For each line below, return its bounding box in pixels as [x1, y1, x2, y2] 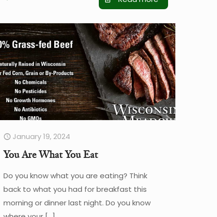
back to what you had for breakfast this [3, 184, 147, 194]
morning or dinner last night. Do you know [3, 197, 151, 208]
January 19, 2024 [13, 131, 71, 141]
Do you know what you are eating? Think [3, 170, 148, 181]
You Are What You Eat [3, 148, 98, 161]
